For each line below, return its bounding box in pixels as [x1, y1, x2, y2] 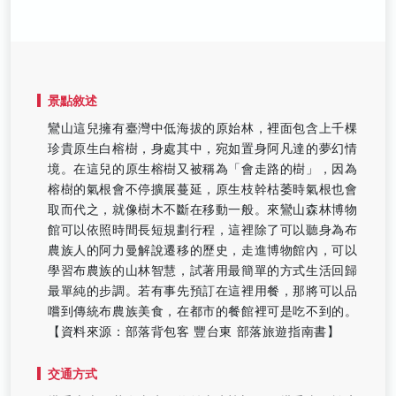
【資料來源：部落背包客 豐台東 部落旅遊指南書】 [48, 324, 340, 339]
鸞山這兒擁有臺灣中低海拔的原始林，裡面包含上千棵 [48, 120, 358, 135]
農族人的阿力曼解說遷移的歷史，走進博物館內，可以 [48, 242, 358, 257]
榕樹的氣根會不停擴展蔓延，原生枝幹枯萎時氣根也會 [48, 181, 358, 196]
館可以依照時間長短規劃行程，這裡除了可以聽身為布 [48, 222, 358, 237]
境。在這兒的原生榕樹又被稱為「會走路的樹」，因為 [48, 161, 358, 176]
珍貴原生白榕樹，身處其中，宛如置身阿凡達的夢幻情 [48, 141, 358, 156]
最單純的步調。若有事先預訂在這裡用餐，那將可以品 [48, 283, 358, 298]
